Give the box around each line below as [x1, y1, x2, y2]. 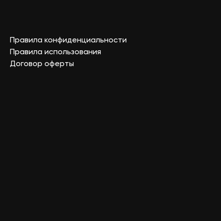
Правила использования [10, 48, 101, 57]
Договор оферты [10, 60, 74, 69]
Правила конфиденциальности [10, 37, 127, 45]
